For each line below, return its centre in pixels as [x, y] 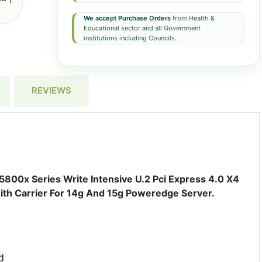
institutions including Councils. [130, 38]
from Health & [192, 18]
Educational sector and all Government [142, 28]
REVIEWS [51, 90]
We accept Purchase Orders [127, 18]
